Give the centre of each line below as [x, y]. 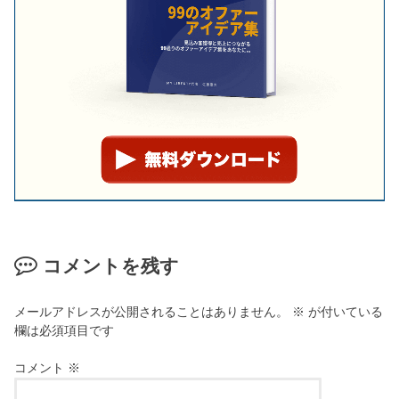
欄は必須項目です [65, 331]
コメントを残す [110, 266]
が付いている [344, 312]
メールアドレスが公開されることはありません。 [152, 312]
